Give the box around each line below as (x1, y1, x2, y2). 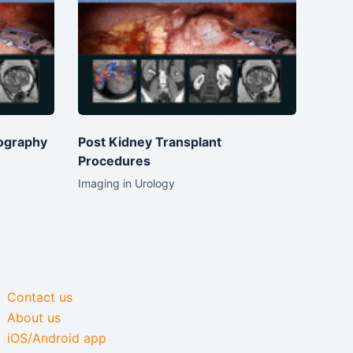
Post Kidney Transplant (77, 133, 221, 150)
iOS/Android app (7, 330, 107, 346)
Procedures (77, 152, 150, 169)
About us (7, 310, 61, 325)
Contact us (7, 289, 73, 305)
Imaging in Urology (77, 176, 175, 190)
